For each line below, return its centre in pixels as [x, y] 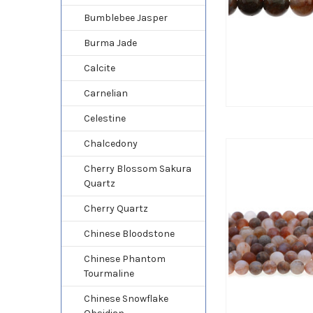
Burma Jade [110, 43]
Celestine [104, 118]
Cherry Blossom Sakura [137, 168]
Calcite [99, 68]
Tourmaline [109, 273]
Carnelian [105, 93]
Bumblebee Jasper [125, 17]
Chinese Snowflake [126, 298]
